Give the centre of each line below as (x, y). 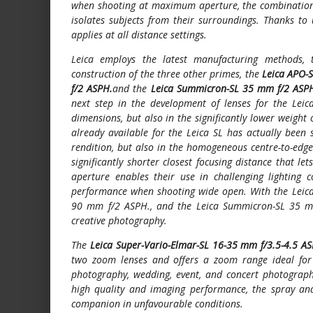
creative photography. (119, 220)
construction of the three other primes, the (167, 73)
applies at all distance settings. (139, 34)
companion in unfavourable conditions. (157, 303)
